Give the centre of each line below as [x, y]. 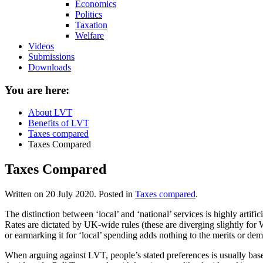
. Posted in [114, 194]
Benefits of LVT [59, 123]
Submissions [51, 57]
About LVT [50, 113]
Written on [25, 194]
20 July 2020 [70, 194]
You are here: [37, 90]
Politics [89, 14]
